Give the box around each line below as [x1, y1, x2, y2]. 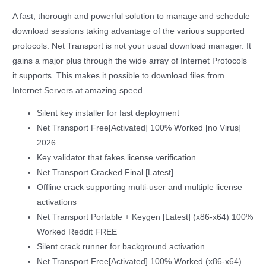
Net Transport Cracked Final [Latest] [37, 168, 174, 178]
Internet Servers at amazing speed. [12, 85, 145, 95]
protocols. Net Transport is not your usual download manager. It [12, 41, 252, 50]
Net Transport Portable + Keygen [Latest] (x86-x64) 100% [37, 213, 254, 222]
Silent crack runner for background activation [37, 242, 205, 252]
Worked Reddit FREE [37, 227, 118, 237]
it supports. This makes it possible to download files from [12, 71, 225, 80]
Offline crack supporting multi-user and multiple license [37, 183, 243, 192]
